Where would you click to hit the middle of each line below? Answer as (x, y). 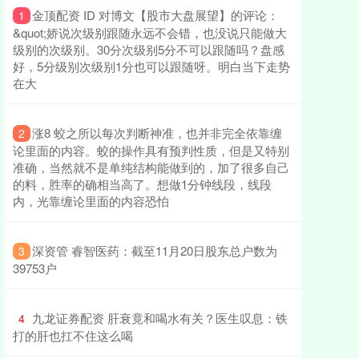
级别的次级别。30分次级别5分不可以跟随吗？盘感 (149, 49)
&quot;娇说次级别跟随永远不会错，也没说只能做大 (150, 32)
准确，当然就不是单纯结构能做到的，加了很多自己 (151, 167)
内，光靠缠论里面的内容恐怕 (91, 201)
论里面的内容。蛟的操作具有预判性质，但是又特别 (151, 150)
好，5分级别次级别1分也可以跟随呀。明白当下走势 (151, 66)
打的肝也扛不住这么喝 (73, 335)
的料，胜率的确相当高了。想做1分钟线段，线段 (142, 184)
